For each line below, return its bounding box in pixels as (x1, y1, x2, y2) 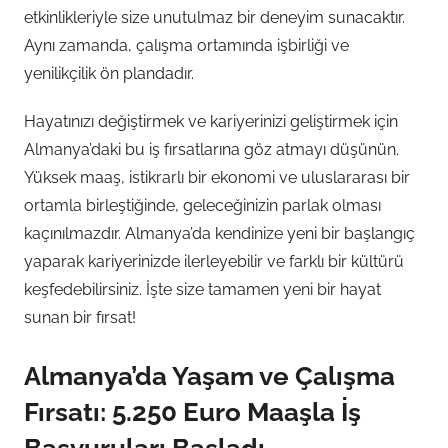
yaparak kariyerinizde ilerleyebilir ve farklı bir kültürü (24, 252, 404, 271)
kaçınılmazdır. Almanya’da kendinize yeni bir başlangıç (24, 224, 415, 243)
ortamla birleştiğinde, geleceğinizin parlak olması (24, 196, 381, 215)
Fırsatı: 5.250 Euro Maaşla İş (24, 397, 361, 427)
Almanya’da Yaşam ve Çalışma (24, 361, 395, 391)
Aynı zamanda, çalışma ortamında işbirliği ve (24, 36, 349, 55)
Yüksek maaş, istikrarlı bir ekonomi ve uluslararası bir (24, 168, 410, 187)
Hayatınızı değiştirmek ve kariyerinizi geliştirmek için (24, 112, 398, 131)
